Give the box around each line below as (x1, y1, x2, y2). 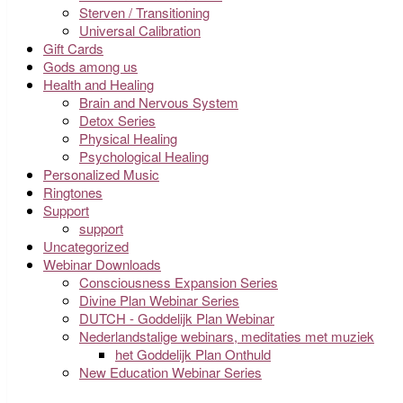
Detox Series (79, 111, 156, 130)
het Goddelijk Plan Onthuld (115, 345, 271, 364)
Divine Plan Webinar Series (79, 291, 239, 310)
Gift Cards (43, 39, 103, 58)
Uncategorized (43, 237, 129, 256)
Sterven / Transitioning (79, 3, 210, 22)
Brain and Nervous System (79, 93, 238, 112)
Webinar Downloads (43, 255, 161, 274)
